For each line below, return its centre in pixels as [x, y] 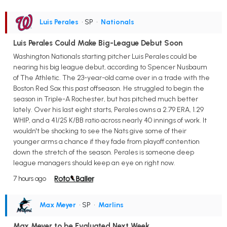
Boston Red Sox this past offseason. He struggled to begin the [109, 88]
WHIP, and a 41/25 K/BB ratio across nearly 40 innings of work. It [110, 120]
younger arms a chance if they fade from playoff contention [106, 141]
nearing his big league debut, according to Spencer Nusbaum [110, 67]
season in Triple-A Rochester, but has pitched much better [106, 99]
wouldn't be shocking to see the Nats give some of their [100, 131]
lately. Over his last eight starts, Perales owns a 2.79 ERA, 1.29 [108, 109]
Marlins [111, 205]
